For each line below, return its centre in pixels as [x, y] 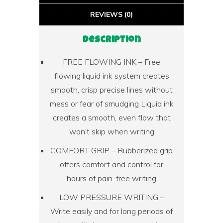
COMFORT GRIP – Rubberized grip [111, 150]
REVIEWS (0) [111, 14]
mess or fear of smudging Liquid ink [111, 104]
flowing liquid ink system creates [111, 76]
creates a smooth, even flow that [111, 117]
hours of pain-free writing [111, 178]
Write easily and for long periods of [111, 211]
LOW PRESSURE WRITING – [111, 197]
